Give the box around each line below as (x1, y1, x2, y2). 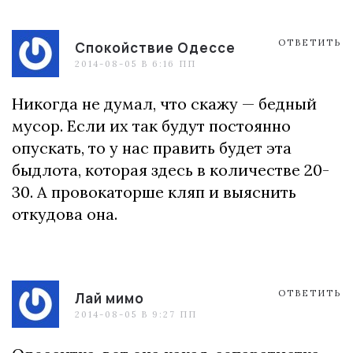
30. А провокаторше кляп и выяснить (12, 182, 296, 202)
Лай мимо (75, 289, 144, 307)
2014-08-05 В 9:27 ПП (75, 309, 197, 320)
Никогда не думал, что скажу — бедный (12, 94, 317, 113)
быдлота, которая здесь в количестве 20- (12, 160, 329, 180)
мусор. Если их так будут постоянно (12, 116, 291, 136)
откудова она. (12, 204, 117, 224)
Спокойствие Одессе (75, 39, 236, 57)
